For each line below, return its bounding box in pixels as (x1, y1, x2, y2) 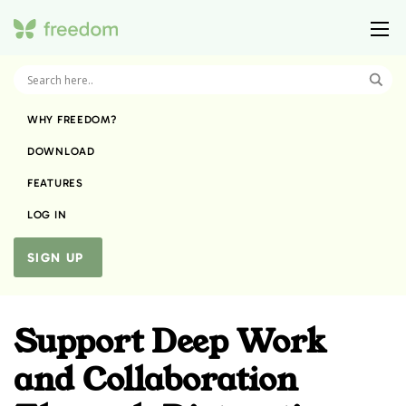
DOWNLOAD (27, 144, 95, 158)
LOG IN (27, 208, 67, 221)
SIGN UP (27, 250, 84, 266)
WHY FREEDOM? (27, 112, 117, 126)
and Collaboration (14, 357, 298, 403)
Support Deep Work (14, 319, 326, 365)
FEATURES (27, 176, 83, 189)
